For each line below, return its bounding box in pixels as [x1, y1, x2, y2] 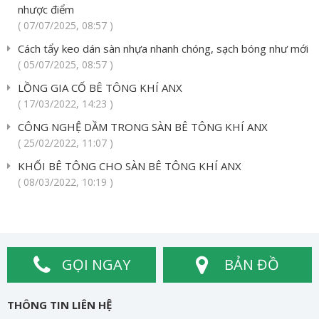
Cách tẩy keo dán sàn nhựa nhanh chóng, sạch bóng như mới [18, 41, 308, 56]
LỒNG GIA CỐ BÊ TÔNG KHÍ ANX [18, 80, 182, 95]
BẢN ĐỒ [224, 255, 279, 275]
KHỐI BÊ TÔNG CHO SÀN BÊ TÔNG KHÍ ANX [18, 159, 241, 174]
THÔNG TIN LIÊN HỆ [7, 298, 112, 313]
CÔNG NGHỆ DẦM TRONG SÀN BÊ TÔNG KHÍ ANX [18, 120, 268, 135]
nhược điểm [18, 2, 74, 17]
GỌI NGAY [61, 255, 130, 275]
